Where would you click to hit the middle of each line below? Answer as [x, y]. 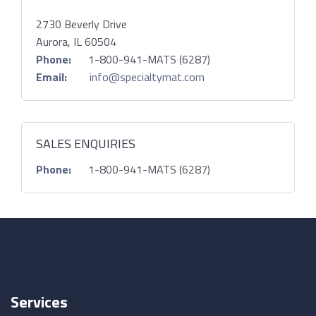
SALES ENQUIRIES [86, 144]
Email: [51, 77]
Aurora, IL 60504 [76, 42]
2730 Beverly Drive [81, 24]
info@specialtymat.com [147, 77]
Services [39, 302]
